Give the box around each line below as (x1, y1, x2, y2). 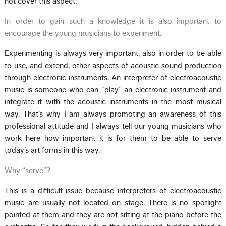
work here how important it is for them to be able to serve (5, 134, 221, 142)
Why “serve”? (5, 166, 51, 175)
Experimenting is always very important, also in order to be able (5, 49, 221, 58)
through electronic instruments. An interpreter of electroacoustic (5, 73, 221, 82)
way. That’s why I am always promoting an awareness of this (5, 109, 221, 118)
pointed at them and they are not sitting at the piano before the (5, 210, 221, 219)
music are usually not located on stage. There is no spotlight (5, 198, 221, 207)
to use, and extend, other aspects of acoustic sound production (5, 61, 221, 70)
